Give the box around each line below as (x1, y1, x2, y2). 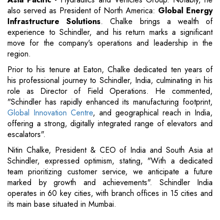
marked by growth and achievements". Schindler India (7, 177, 213, 189)
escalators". (7, 129, 46, 140)
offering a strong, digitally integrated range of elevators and (7, 118, 213, 130)
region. (7, 48, 31, 60)
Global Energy (158, 5, 213, 17)
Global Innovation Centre (7, 107, 93, 119)
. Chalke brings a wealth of (101, 16, 213, 27)
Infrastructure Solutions (7, 16, 101, 27)
